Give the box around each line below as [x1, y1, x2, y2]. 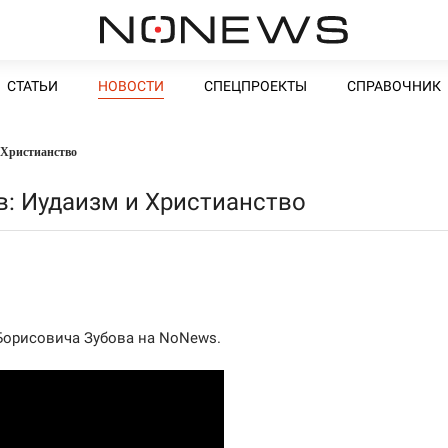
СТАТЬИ [7, 78, 58, 94]
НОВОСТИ [98, 78, 164, 94]
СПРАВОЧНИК [347, 78, 441, 94]
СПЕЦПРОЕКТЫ [204, 78, 307, 94]
